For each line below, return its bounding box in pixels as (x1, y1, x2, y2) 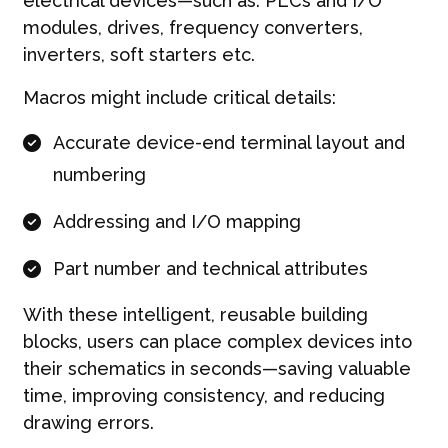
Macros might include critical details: (22, 86, 336, 108)
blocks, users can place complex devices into (22, 330, 412, 352)
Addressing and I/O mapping (52, 210, 301, 232)
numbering (52, 163, 146, 185)
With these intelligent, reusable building (22, 303, 368, 325)
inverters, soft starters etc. (22, 43, 255, 65)
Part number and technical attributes (52, 257, 368, 279)
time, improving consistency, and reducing (22, 384, 385, 406)
